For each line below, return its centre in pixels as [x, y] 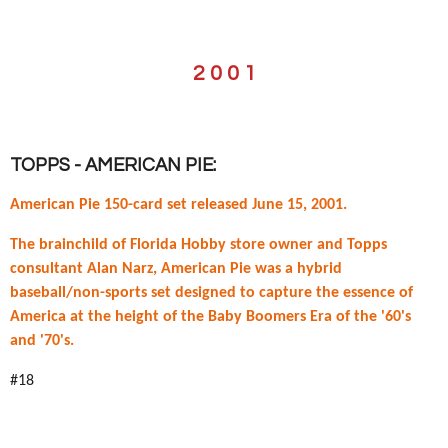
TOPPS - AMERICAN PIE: [113, 165]
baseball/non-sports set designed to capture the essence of [211, 293]
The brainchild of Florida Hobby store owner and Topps [198, 245]
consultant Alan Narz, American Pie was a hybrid [176, 269]
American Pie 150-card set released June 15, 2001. [178, 205]
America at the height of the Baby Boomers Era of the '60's [210, 317]
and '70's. [42, 341]
